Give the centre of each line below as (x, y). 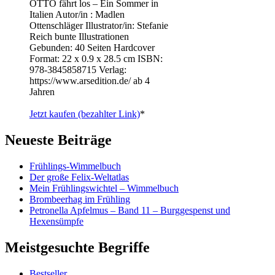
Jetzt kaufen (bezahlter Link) (85, 114)
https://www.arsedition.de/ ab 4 (90, 81)
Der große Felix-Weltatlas (79, 177)
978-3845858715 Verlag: (78, 70)
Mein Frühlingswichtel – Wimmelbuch (104, 188)
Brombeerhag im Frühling (80, 199)
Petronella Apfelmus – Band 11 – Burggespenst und (130, 210)
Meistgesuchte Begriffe (77, 247)
